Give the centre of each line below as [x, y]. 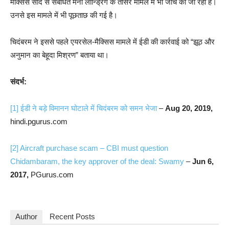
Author [26, 216]
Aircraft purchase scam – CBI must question [94, 148]
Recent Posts [72, 216]
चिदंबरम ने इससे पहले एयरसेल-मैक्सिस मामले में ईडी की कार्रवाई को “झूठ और [112, 41]
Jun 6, [203, 161]
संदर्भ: [18, 81]
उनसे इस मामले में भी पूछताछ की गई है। [64, 15]
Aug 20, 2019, [189, 108]
